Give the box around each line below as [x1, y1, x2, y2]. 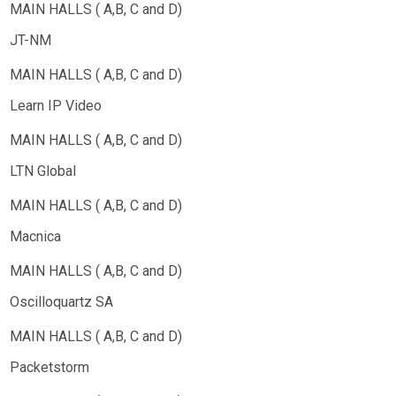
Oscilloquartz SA [10, 293, 113, 310]
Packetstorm [10, 359, 89, 376]
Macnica [10, 228, 61, 245]
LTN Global [10, 163, 76, 179]
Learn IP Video [10, 97, 102, 114]
